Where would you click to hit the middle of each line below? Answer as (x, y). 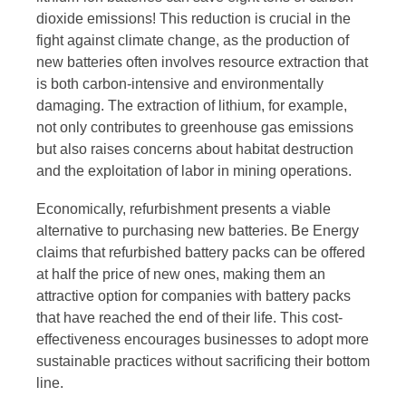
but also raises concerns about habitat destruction (195, 149)
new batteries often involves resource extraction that (202, 62)
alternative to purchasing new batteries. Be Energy (198, 230)
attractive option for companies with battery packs (193, 295)
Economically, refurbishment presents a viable (184, 208)
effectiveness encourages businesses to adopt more (203, 339)
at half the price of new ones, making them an (181, 274)
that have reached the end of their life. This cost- (189, 317)
